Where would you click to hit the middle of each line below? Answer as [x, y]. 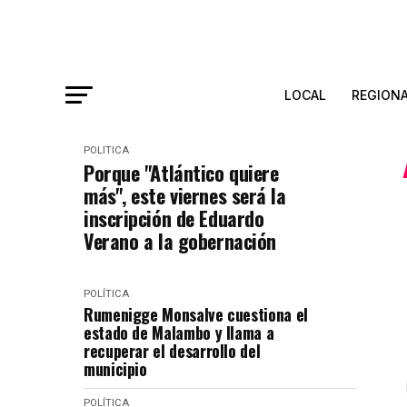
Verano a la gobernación [180, 241]
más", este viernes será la [185, 195]
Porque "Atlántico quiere [181, 173]
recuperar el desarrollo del [172, 351]
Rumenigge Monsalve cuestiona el [196, 314]
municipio [115, 369]
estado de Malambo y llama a [179, 333]
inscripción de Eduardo [174, 218]
